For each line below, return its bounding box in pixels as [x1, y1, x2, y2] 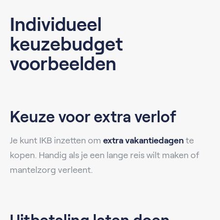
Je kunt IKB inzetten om [10, 135, 103, 145]
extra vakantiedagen [103, 135, 184, 145]
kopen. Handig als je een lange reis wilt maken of [10, 150, 199, 160]
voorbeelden [10, 53, 116, 74]
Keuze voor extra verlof [10, 108, 176, 126]
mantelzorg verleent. [10, 165, 93, 175]
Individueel [10, 14, 102, 35]
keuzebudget [10, 33, 123, 55]
